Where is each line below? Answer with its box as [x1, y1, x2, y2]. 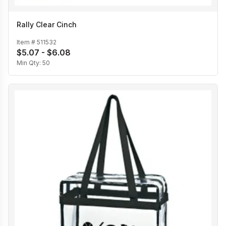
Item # [17, 38, 37, 46]
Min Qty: [17, 59, 42, 67]
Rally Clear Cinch [17, 20, 77, 29]
